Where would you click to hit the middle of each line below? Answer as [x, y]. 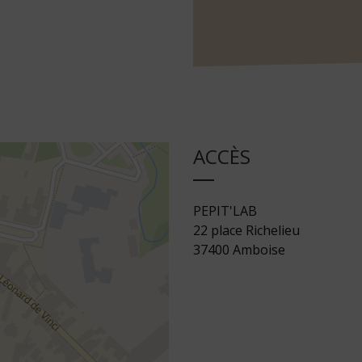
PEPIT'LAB [225, 211]
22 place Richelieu [246, 231]
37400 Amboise [239, 250]
